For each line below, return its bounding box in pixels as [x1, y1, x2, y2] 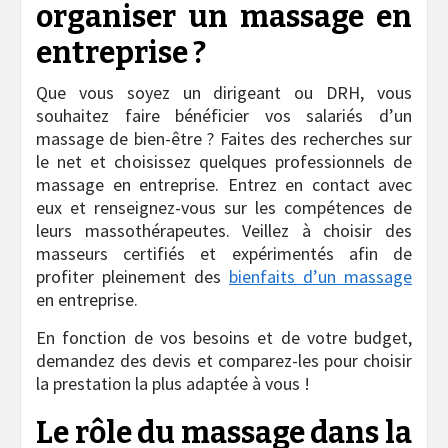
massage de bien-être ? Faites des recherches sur [36, 127, 412, 151]
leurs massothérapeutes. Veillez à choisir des [36, 219, 412, 243]
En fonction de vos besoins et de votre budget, [36, 326, 412, 350]
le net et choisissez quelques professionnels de [36, 150, 412, 174]
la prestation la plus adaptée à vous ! [36, 372, 310, 396]
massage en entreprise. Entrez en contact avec [36, 173, 412, 197]
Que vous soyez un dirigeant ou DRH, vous [36, 81, 412, 105]
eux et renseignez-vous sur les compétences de [36, 196, 412, 220]
